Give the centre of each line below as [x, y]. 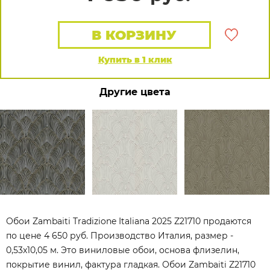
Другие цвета [135, 92]
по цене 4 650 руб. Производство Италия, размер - [120, 236]
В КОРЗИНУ [134, 35]
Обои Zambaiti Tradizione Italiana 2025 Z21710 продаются [129, 221]
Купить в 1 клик [135, 60]
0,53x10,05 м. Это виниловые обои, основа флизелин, [123, 250]
